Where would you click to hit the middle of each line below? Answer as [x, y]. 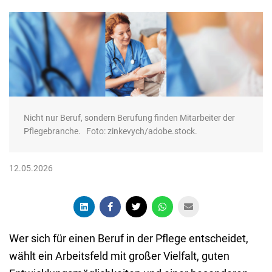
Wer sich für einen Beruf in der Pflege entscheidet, [129, 239]
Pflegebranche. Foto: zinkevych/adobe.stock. [110, 131]
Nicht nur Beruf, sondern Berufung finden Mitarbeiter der [129, 118]
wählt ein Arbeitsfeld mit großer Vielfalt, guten [119, 256]
